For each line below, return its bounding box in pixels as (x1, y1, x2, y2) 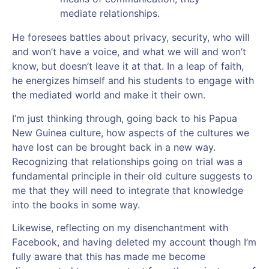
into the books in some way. (12, 198, 140, 211)
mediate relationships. (60, 7, 160, 20)
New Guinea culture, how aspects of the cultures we (12, 126, 249, 139)
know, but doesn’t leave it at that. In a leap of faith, (12, 60, 244, 73)
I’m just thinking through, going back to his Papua (12, 112, 237, 124)
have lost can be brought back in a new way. (12, 141, 216, 153)
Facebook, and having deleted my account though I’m (12, 235, 256, 248)
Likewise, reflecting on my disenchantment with (12, 221, 228, 234)
